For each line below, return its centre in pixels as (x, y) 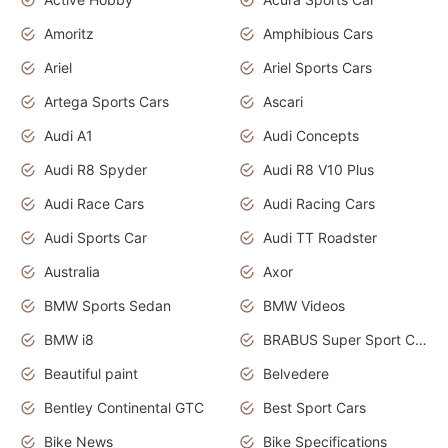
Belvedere (296, 373)
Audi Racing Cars (319, 203)
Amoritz (69, 33)
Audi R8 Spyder (95, 169)
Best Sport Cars (314, 407)
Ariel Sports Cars (317, 67)
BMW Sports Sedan (107, 305)
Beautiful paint (91, 373)
